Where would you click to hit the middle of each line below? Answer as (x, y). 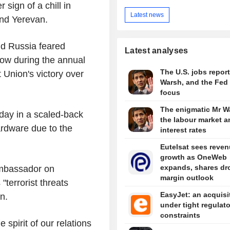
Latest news (147, 15)
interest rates (183, 130)
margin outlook (187, 178)
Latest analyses (157, 51)
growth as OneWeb (193, 157)
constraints (180, 215)
